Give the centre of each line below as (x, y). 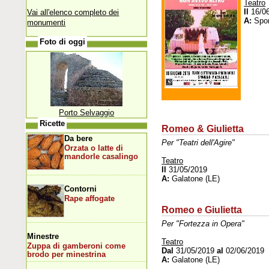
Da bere (79, 138)
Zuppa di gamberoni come (77, 246)
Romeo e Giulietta (202, 210)
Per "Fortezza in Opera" (203, 224)
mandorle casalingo (101, 156)
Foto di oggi (63, 42)
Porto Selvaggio (87, 112)
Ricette (53, 123)
